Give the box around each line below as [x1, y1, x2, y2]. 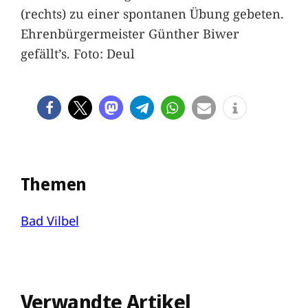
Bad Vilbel [20, 211, 79, 229]
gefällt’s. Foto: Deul [20, 45, 135, 63]
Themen [20, 173, 87, 195]
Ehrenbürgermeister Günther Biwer [20, 25, 239, 43]
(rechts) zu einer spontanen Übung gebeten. [20, 5, 284, 23]
